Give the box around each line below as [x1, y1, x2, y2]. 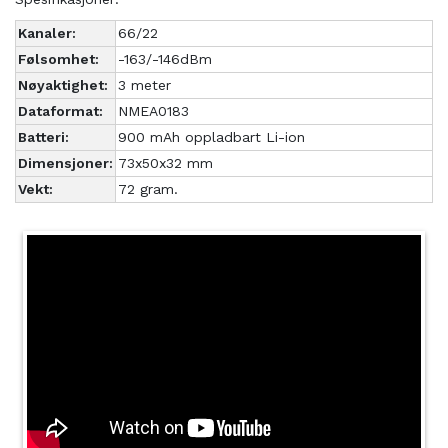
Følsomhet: [18, 51, 99, 68]
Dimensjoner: [18, 155, 113, 172]
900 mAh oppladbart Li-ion [118, 129, 305, 146]
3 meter [118, 77, 171, 94]
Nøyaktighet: [18, 77, 108, 94]
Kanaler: [18, 25, 76, 42]
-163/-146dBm [118, 51, 212, 68]
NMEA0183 [118, 103, 189, 120]
